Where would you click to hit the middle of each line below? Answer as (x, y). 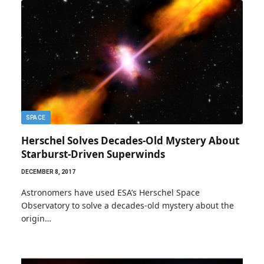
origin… (36, 218)
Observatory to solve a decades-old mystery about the (128, 205)
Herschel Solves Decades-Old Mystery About (130, 141)
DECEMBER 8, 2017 (48, 172)
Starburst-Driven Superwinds (93, 154)
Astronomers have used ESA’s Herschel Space (110, 192)
